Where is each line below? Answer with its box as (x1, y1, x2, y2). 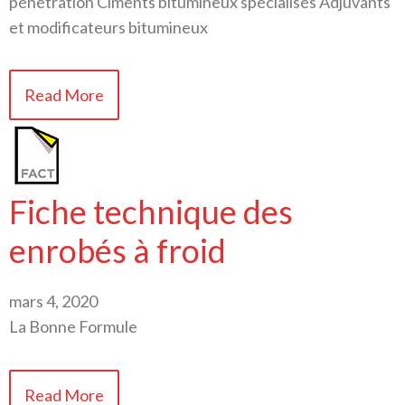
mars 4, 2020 (9, 291, 98, 312)
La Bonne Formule (9, 316, 137, 337)
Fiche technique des (9, 192, 293, 232)
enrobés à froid (9, 231, 226, 271)
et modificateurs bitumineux (9, 16, 208, 37)
